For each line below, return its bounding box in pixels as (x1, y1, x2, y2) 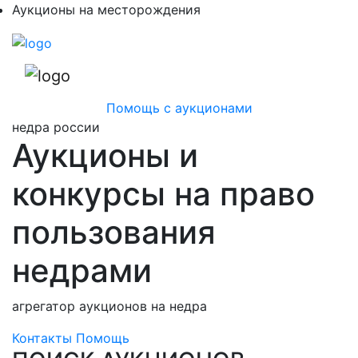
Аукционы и (12, 136, 198, 176)
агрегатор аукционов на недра (12, 298, 207, 315)
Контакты (12, 330, 72, 347)
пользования (12, 213, 216, 253)
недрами (12, 251, 152, 291)
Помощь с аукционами (105, 100, 253, 117)
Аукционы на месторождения (12, 2, 201, 18)
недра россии (12, 119, 100, 136)
